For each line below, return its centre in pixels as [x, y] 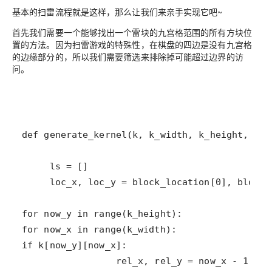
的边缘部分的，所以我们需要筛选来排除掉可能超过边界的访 [128, 57]
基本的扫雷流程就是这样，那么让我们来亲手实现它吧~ [117, 12]
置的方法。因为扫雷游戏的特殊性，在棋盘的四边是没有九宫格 [132, 45]
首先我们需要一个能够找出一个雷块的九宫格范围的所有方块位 [132, 32]
